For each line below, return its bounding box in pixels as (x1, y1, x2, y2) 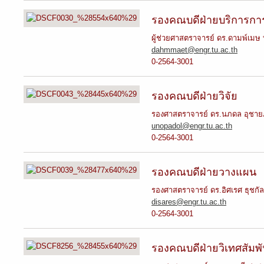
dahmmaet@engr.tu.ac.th (151, 45, 237, 54)
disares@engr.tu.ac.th (151, 197, 226, 206)
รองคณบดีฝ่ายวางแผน (151, 164, 256, 179)
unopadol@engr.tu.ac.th (151, 121, 232, 130)
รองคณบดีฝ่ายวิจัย (151, 88, 237, 103)
